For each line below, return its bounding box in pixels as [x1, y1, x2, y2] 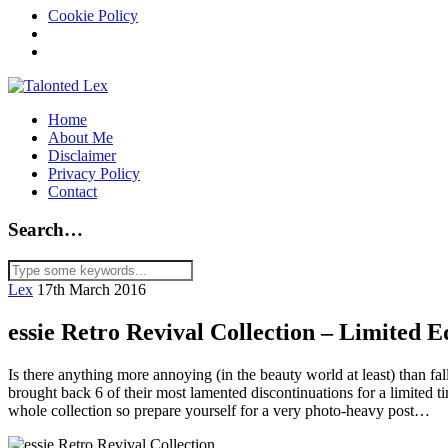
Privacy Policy [48, 164, 140, 182]
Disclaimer [48, 146, 116, 164]
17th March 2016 [37, 281, 146, 299]
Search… [8, 219, 83, 241]
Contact [48, 182, 97, 200]
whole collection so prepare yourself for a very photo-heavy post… [8, 401, 430, 419]
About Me [48, 128, 113, 146]
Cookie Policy [48, 6, 138, 24]
